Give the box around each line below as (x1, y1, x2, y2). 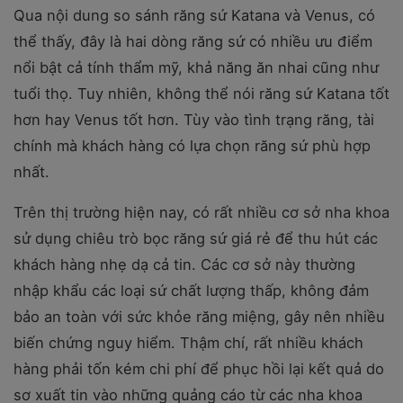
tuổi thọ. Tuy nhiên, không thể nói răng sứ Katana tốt (13, 84, 390, 103)
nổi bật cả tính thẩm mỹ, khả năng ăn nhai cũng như (13, 58, 379, 76)
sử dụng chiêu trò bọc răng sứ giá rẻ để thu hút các (13, 228, 378, 247)
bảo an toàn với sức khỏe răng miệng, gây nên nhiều (13, 307, 385, 326)
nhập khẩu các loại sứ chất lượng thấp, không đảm (13, 281, 369, 300)
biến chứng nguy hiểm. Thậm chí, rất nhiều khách (13, 333, 363, 352)
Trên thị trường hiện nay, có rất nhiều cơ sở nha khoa (13, 202, 390, 221)
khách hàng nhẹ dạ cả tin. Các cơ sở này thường (13, 255, 355, 273)
